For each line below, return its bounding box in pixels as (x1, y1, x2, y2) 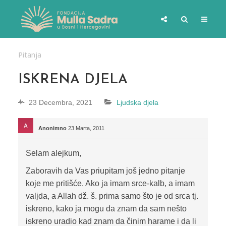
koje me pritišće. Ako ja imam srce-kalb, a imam (25, 179, 195, 188)
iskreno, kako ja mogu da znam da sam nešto (25, 204, 187, 213)
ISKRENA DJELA (18, 73, 128, 87)
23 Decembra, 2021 (28, 98, 92, 107)
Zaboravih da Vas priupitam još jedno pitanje (25, 166, 185, 176)
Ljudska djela (116, 98, 158, 107)
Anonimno (38, 125, 67, 132)
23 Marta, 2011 (68, 125, 104, 132)
